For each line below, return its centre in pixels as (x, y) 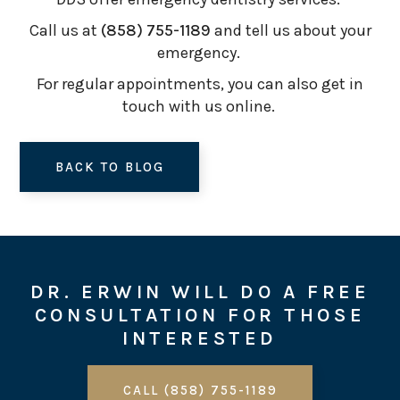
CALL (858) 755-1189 (200, 390)
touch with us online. (200, 106)
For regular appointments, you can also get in (200, 84)
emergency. (200, 53)
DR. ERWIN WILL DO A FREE (200, 292)
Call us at (65, 30)
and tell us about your (291, 30)
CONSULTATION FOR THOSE (200, 315)
